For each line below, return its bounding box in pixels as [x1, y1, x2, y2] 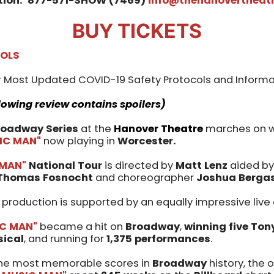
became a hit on [37, 220, 125, 234]
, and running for [24, 232, 106, 246]
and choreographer [93, 171, 194, 185]
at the [81, 122, 111, 136]
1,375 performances [106, 232, 210, 246]
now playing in [43, 134, 115, 149]
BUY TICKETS [72, 19, 202, 43]
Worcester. [115, 134, 179, 149]
